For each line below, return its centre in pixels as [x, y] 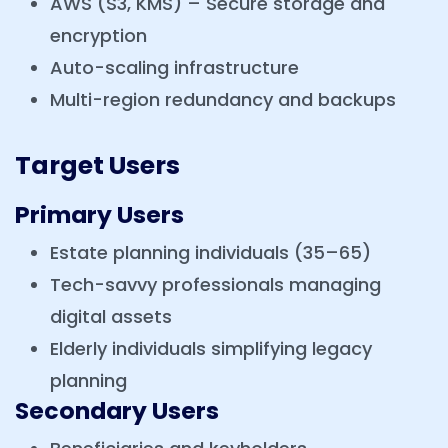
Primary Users [99, 215]
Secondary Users [117, 411]
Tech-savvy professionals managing [215, 285]
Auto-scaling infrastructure [174, 68]
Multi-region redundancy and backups [223, 100]
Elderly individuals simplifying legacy [211, 349]
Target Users [97, 166]
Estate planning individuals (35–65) [210, 253]
